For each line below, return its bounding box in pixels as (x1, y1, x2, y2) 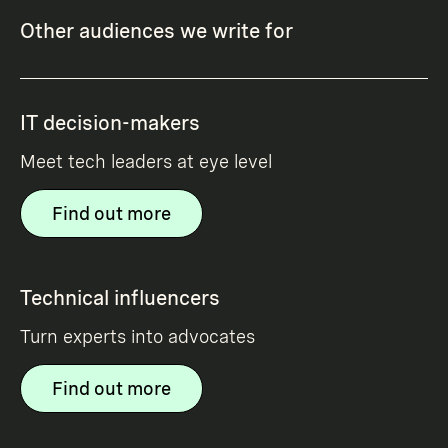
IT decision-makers (20, 111, 200, 136)
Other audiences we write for (20, 19, 293, 44)
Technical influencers (20, 286, 220, 311)
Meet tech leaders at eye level (20, 151, 272, 173)
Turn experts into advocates (20, 326, 255, 348)
